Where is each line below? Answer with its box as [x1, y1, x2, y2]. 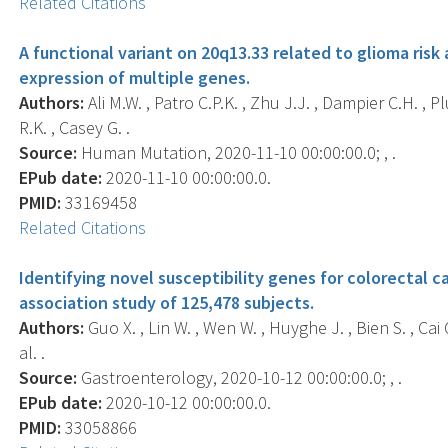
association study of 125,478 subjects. [19, 290, 315, 314]
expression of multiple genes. [19, 65, 251, 89]
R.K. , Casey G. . [19, 115, 131, 139]
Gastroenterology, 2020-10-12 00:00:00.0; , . [77, 365, 403, 389]
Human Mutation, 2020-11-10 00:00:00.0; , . [77, 140, 397, 164]
